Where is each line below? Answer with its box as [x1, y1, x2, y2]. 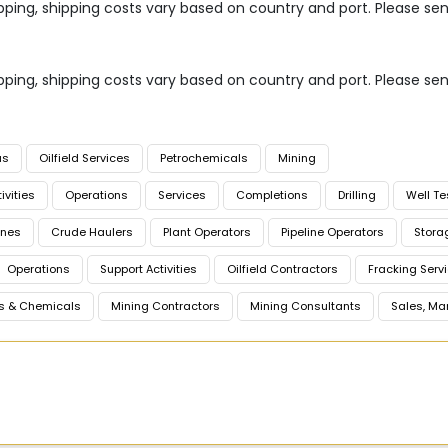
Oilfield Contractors [227, 261, 338, 278]
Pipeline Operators [281, 224, 384, 241]
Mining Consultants [250, 298, 361, 315]
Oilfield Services [39, 150, 130, 167]
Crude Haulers [51, 224, 133, 241]
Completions [236, 187, 308, 204]
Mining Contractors [111, 298, 220, 315]
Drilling [338, 187, 376, 204]
